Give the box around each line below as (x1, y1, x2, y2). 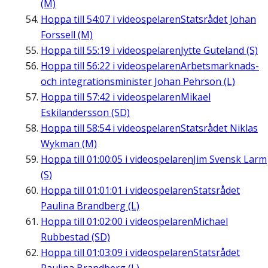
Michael (193, 215, 228, 229)
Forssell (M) (41, 28, 93, 42)
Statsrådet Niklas (181, 121, 258, 135)
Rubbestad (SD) (41, 230, 110, 244)
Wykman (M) (41, 137, 97, 151)
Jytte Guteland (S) (181, 44, 258, 57)
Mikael (181, 90, 211, 104)
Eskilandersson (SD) (41, 106, 130, 120)
